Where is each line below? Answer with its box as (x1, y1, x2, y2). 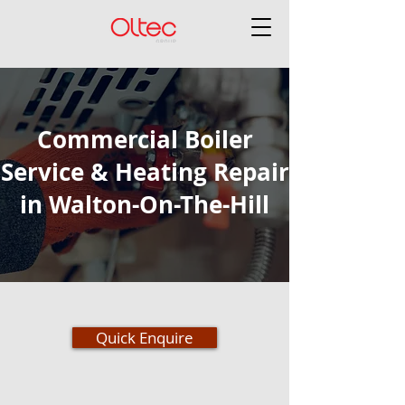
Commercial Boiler (36, 123, 253, 155)
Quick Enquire (96, 327, 193, 348)
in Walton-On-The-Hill (20, 188, 269, 221)
